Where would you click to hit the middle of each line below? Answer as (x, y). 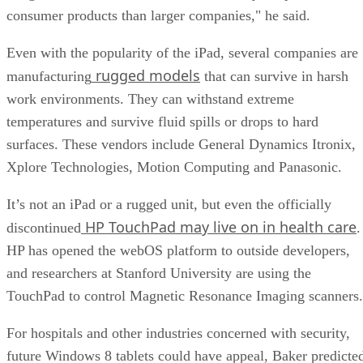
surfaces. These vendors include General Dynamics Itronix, (181, 144)
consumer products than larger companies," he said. (158, 15)
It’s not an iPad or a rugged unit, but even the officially (169, 204)
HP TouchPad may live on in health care (219, 226)
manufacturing (49, 76)
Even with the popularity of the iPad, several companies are (182, 52)
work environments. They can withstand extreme (150, 98)
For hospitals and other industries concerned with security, (178, 333)
